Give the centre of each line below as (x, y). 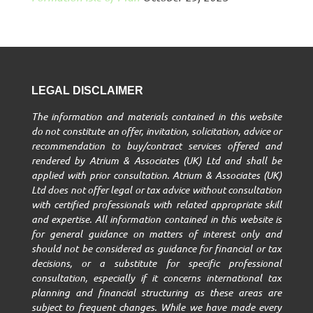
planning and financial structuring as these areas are (156, 292)
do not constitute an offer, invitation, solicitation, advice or (156, 131)
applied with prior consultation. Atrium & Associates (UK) (156, 175)
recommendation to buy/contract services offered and (156, 145)
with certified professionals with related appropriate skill (156, 204)
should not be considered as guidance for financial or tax (156, 248)
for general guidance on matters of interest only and (156, 233)
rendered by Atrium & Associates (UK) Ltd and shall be (156, 160)
